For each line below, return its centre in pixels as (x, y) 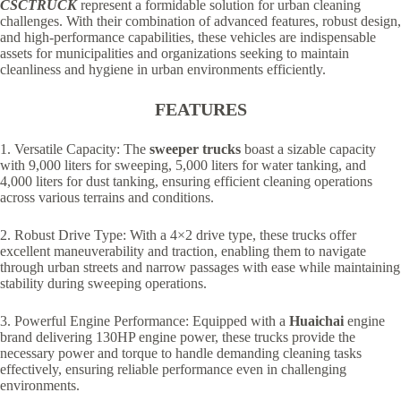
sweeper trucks (195, 149)
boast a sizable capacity (308, 149)
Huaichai (316, 321)
